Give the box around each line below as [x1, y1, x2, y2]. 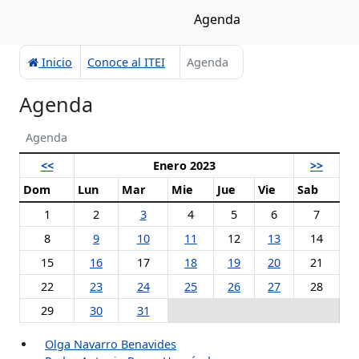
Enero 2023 [152, 158, 216, 173]
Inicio [38, 54, 72, 70]
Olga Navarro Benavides [45, 337, 176, 352]
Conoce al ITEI [87, 54, 165, 70]
